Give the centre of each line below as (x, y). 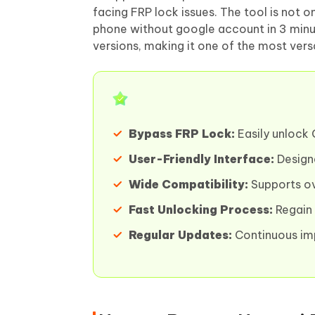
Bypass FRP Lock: (182, 134)
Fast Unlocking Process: (201, 210)
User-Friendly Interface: (201, 159)
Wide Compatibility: (188, 184)
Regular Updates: (180, 235)
